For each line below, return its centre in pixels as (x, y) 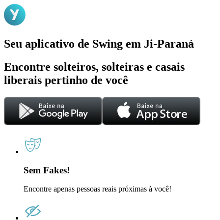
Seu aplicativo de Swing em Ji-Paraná (99, 43)
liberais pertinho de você (66, 80)
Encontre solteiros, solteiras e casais (94, 67)
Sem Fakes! (47, 170)
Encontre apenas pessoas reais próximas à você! (97, 189)
